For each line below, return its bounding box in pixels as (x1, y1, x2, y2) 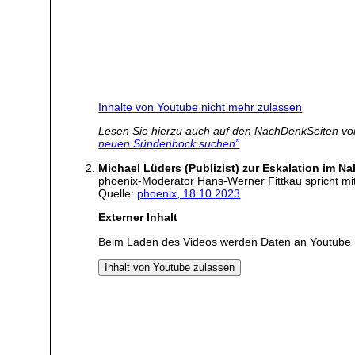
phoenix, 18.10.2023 (137, 186, 241, 200)
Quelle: (98, 186, 138, 200)
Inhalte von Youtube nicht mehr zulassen (98, 101, 303, 114)
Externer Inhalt (98, 211, 178, 224)
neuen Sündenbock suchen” (98, 137, 240, 151)
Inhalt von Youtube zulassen (105, 261, 235, 274)
